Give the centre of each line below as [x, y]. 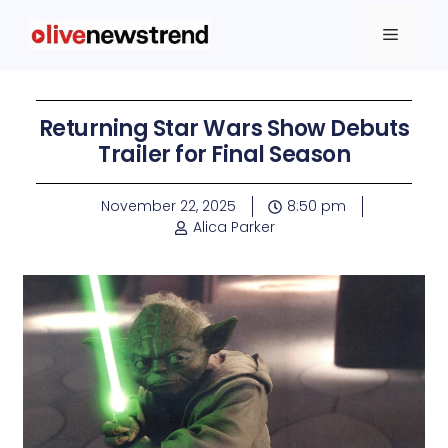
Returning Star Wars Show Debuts [224, 128]
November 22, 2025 [168, 206]
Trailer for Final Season [224, 154]
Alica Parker [233, 227]
